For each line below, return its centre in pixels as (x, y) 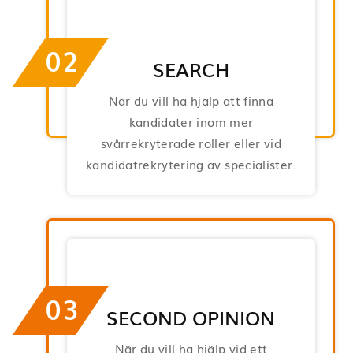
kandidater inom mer (191, 121)
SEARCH (191, 69)
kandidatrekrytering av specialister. (191, 163)
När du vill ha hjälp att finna (191, 100)
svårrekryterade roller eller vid (191, 142)
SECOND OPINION (191, 317)
